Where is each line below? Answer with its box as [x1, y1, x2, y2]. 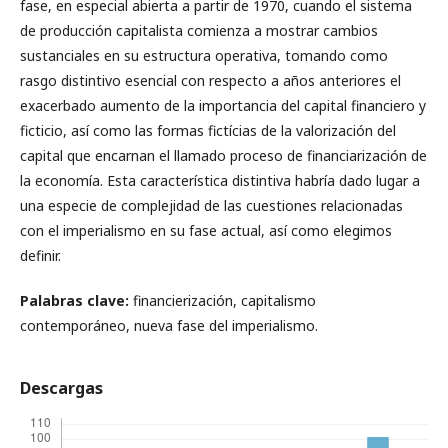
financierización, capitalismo [129, 291, 316, 310]
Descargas [20, 377, 103, 399]
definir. [20, 246, 61, 265]
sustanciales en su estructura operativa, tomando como [20, 46, 388, 65]
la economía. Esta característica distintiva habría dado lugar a [20, 171, 420, 190]
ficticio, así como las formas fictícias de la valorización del [20, 121, 396, 140]
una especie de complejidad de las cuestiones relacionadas [20, 196, 403, 215]
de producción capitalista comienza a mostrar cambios [20, 21, 378, 40]
